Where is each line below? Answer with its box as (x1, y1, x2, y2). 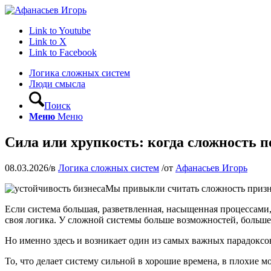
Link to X (29, 36, 67, 47)
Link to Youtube (29, 25, 91, 36)
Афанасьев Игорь (175, 162, 247, 173)
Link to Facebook (29, 47, 97, 57)
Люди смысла (29, 79, 85, 89)
